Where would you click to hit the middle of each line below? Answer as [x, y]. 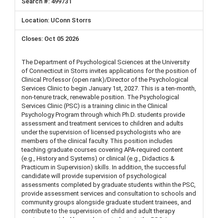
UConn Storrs [71, 20]
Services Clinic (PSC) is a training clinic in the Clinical [94, 106]
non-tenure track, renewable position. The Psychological [100, 97]
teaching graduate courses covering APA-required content [102, 150]
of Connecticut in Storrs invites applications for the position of [109, 71]
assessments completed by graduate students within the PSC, [109, 185]
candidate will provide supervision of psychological [94, 176]
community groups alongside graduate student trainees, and [106, 202]
